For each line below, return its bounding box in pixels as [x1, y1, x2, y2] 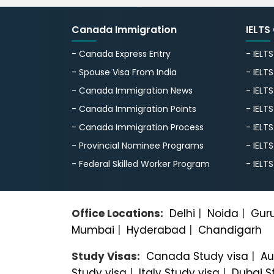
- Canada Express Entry [72, 47, 171, 60]
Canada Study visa [146, 248, 248, 264]
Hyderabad [127, 222, 186, 237]
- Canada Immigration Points [72, 102, 196, 115]
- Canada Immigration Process [72, 120, 204, 133]
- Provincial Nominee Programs [72, 139, 204, 152]
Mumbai [72, 222, 114, 237]
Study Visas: [72, 248, 140, 264]
